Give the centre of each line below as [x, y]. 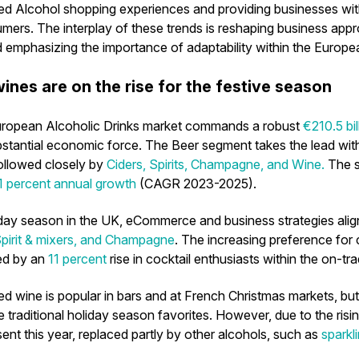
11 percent [77, 259]
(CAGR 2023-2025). [198, 184]
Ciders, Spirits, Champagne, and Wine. [216, 164]
